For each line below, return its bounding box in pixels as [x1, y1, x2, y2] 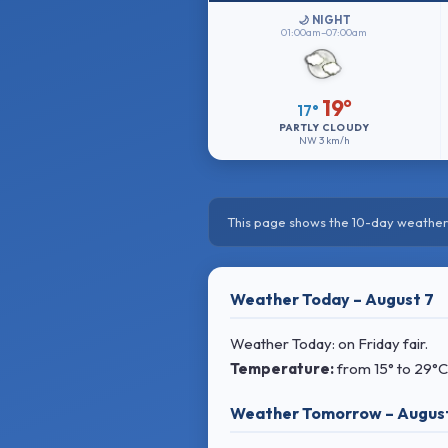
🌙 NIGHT [297, 13, 351, 27]
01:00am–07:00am [281, 26, 368, 39]
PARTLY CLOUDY [278, 121, 370, 134]
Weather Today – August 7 [230, 289, 434, 309]
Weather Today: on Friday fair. [230, 334, 428, 353]
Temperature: [230, 359, 334, 378]
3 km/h [318, 134, 350, 147]
